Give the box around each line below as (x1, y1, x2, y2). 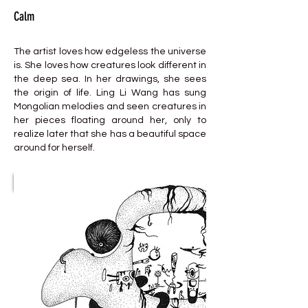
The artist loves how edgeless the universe (14, 47, 206, 56)
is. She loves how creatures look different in (14, 60, 206, 70)
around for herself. (14, 143, 95, 153)
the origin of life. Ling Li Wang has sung (14, 88, 206, 98)
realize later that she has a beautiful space (14, 129, 206, 139)
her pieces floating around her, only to (14, 115, 206, 125)
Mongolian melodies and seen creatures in (14, 102, 206, 111)
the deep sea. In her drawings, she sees (14, 74, 206, 84)
